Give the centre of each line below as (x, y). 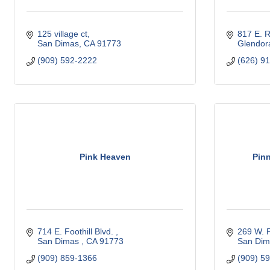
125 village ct (62, 34)
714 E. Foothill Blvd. (76, 231)
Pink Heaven (105, 156)
